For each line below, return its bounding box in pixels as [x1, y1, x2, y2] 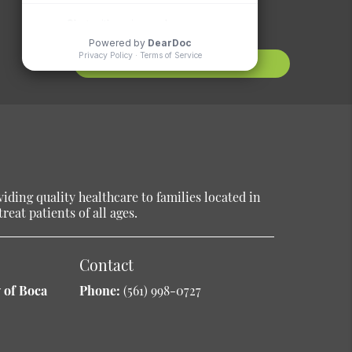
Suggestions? [134, 11, 230, 34]
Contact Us [150, 56, 214, 71]
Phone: [79, 282, 123, 299]
